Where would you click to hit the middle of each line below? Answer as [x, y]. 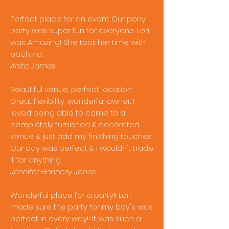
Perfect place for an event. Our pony [78, 19]
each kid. [26, 54]
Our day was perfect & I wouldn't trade [82, 148]
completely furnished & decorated [75, 124]
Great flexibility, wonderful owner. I [72, 101]
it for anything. [36, 160]
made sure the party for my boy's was [82, 207]
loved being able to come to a [68, 113]
